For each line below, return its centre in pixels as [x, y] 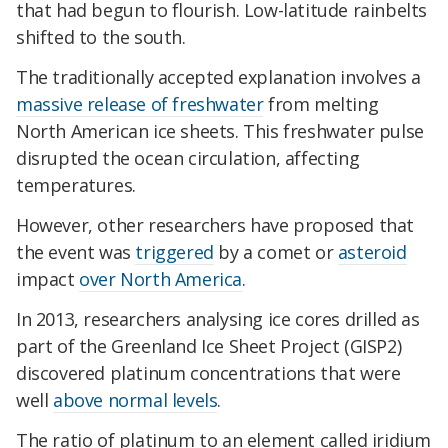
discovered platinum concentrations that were [208, 372]
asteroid [372, 251]
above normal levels [135, 399]
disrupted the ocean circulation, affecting [188, 158]
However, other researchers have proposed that [215, 224]
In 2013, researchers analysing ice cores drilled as [218, 318]
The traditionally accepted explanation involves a [218, 77]
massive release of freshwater [140, 104]
